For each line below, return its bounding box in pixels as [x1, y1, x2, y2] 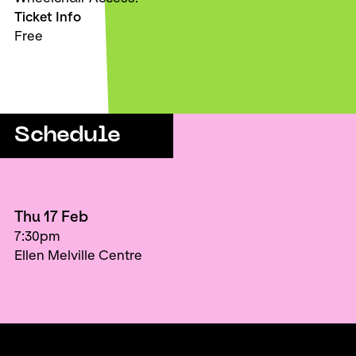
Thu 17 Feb [14, 208, 88, 226]
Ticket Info [14, 9, 81, 25]
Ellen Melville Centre [14, 247, 142, 263]
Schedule [14, 125, 121, 146]
